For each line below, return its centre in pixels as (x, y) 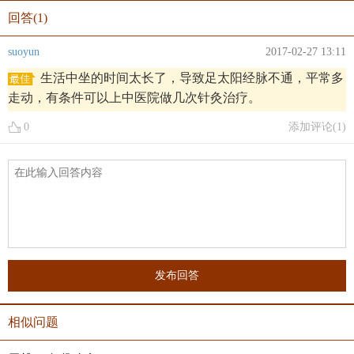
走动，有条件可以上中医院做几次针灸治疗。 (134, 98)
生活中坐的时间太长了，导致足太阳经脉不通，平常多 (192, 78)
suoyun (24, 52)
